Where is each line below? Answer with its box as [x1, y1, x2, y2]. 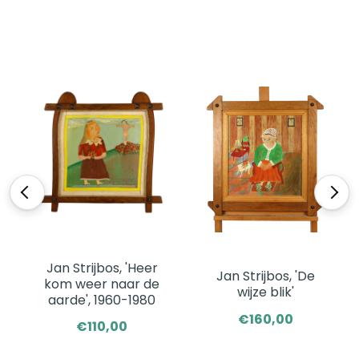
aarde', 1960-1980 [48, 291, 155, 309]
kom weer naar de [44, 275, 159, 293]
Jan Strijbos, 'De [216, 267, 315, 285]
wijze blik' [236, 283, 294, 301]
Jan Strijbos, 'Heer [46, 259, 158, 277]
